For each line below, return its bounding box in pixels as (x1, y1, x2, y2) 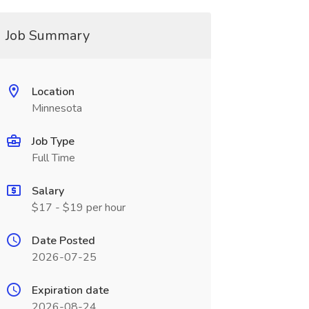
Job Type (31, 134, 74, 149)
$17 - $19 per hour (31, 200, 126, 215)
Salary (31, 183, 64, 199)
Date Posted (31, 233, 95, 248)
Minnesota (31, 101, 82, 116)
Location (31, 84, 74, 99)
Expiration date (31, 283, 109, 298)
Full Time (31, 150, 75, 166)
